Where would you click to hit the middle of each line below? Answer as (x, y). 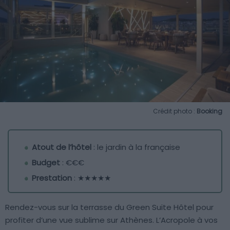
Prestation (52, 178)
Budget (46, 162)
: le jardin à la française (136, 147)
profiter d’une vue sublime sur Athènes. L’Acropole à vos (111, 220)
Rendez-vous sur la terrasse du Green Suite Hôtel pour (109, 207)
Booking (209, 111)
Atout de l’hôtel (62, 147)
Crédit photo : (175, 111)
